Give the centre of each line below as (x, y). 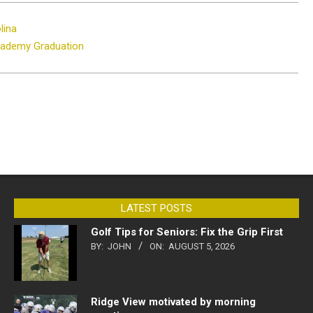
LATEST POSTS (156, 209)
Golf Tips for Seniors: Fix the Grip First (187, 232)
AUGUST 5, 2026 (202, 247)
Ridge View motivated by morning (173, 302)
